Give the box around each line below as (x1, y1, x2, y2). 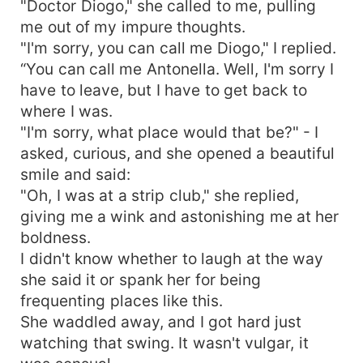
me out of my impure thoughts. (20, 16, 246, 36)
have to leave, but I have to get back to (20, 79, 307, 100)
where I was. (20, 100, 113, 121)
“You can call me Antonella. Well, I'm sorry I (20, 58, 335, 79)
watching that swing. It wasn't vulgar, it (20, 332, 309, 352)
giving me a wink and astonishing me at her (20, 206, 340, 226)
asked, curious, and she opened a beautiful (20, 143, 335, 163)
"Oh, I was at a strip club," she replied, (20, 185, 300, 205)
